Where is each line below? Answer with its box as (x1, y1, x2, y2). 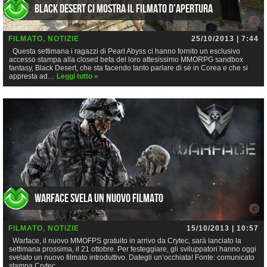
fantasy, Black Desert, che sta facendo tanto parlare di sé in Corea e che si (9, 64, 248, 73)
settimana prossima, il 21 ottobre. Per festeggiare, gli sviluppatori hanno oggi (9, 245, 256, 254)
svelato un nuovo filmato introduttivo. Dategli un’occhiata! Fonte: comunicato (9, 253, 254, 262)
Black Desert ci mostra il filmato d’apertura (35, 2, 213, 17)
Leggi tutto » (57, 72, 98, 81)
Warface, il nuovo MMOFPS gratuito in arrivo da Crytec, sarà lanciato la (9, 237, 241, 246)
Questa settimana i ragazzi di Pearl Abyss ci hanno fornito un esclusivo (9, 47, 240, 56)
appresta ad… (9, 72, 57, 81)
